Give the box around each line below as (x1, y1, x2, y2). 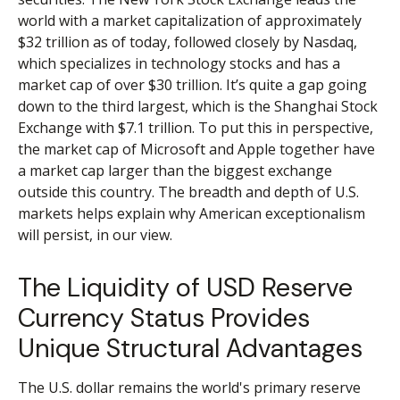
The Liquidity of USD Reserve (18, 271, 353, 305)
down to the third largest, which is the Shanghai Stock (18, 96, 378, 117)
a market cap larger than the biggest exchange (18, 161, 332, 181)
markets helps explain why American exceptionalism (18, 204, 365, 224)
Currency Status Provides (18, 301, 310, 336)
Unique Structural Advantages (18, 331, 362, 366)
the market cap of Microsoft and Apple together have (18, 139, 375, 160)
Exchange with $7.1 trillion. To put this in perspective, (18, 118, 373, 138)
